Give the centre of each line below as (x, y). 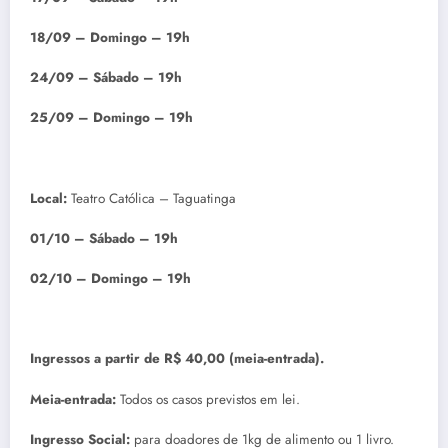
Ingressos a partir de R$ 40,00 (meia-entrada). (177, 359)
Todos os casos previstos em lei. (208, 399)
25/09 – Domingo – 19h (111, 118)
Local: (50, 198)
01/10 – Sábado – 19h (104, 238)
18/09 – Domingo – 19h (110, 37)
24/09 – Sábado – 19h (106, 78)
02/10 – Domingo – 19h (110, 278)
